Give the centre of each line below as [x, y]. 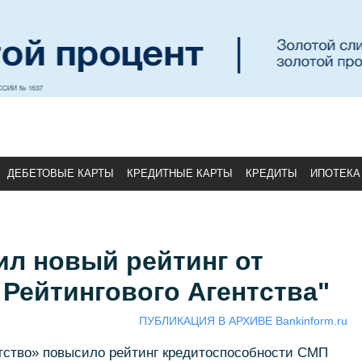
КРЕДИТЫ [271, 173]
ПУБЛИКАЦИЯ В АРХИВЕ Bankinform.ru [243, 321]
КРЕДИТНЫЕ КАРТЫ [180, 173]
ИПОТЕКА [335, 173]
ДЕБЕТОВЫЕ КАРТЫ [61, 173]
